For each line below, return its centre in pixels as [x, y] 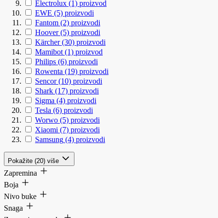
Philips [45, 61]
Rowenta [49, 71]
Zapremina [21, 173]
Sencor [46, 81]
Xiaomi [46, 129]
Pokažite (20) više [33, 161]
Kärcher [47, 42]
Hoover [47, 32]
